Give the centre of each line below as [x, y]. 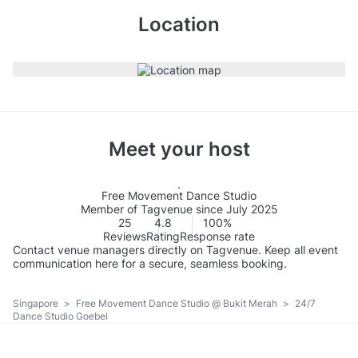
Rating [163, 237]
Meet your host [179, 149]
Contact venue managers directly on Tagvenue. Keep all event [175, 250]
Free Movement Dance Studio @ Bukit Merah [178, 303]
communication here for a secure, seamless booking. [150, 264]
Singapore [37, 303]
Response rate [217, 237]
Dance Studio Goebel [60, 316]
